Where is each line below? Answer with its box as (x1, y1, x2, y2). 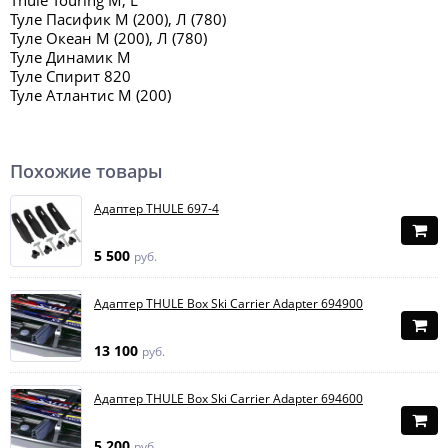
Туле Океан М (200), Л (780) (10, 28, 207, 48)
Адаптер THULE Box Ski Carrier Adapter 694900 (94, 295, 363, 312)
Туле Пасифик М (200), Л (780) (10, 9, 226, 29)
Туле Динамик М (10, 47, 131, 67)
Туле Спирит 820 (10, 66, 131, 86)
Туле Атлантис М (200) (10, 85, 171, 105)
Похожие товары (10, 159, 163, 183)
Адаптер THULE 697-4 (94, 200, 219, 217)
